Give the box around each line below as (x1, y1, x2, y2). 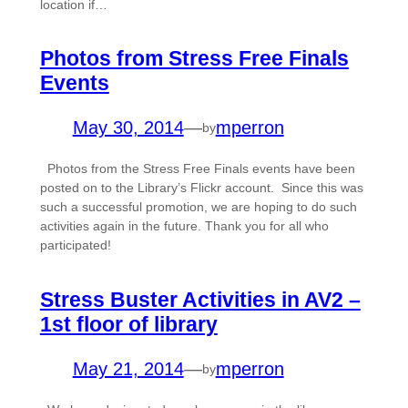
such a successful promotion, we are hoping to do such (39, 199, 357, 215)
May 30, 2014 (72, 117, 184, 138)
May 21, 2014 (72, 359, 184, 380)
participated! (39, 238, 118, 253)
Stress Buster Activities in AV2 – (39, 288, 361, 312)
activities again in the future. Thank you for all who (39, 219, 329, 234)
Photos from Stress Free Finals (39, 46, 349, 71)
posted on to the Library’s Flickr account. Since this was (39, 180, 363, 196)
